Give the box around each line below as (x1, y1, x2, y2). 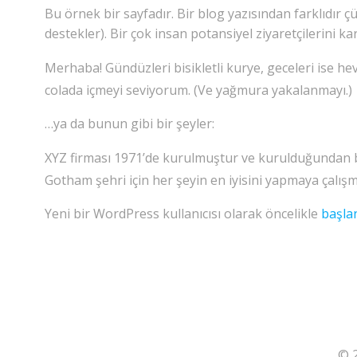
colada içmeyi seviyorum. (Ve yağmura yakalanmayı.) (45, 81, 352, 99)
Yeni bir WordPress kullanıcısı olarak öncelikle (45, 205, 321, 222)
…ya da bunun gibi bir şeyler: (45, 115, 214, 132)
